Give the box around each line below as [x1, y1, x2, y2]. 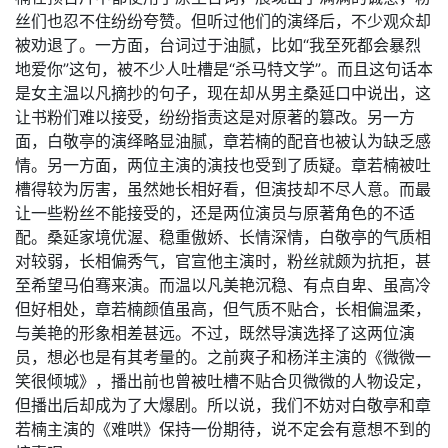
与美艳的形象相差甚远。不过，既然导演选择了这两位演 [15, 323, 415, 343]
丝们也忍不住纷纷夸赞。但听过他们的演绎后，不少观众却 [15, 11, 431, 31]
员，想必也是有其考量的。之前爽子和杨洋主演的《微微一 [15, 347, 431, 367]
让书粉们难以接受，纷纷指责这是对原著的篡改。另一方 [15, 107, 415, 127]
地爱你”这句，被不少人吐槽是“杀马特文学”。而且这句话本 [15, 59, 433, 79]
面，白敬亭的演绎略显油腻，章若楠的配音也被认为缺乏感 [15, 131, 431, 151]
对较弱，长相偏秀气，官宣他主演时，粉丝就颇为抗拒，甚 [15, 251, 431, 271]
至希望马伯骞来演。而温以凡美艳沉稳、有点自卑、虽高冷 [15, 275, 431, 295]
